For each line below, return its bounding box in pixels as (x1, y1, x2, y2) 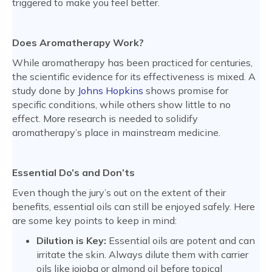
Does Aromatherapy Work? (12, 36, 144, 49)
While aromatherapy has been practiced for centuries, (12, 56, 253, 69)
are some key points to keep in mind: (12, 214, 177, 227)
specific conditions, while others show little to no (12, 98, 231, 111)
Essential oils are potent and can (106, 234, 255, 247)
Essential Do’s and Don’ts (12, 166, 135, 179)
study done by (12, 84, 78, 97)
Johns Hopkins (78, 84, 143, 97)
